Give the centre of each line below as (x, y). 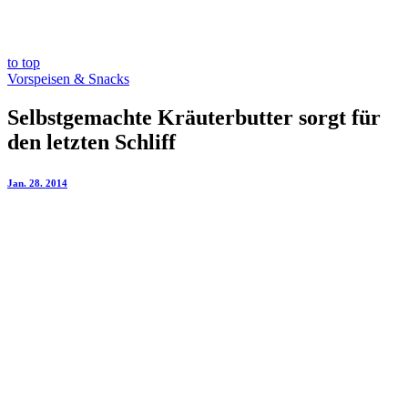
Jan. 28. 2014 (37, 183)
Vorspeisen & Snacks (68, 79)
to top (24, 62)
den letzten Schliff (92, 142)
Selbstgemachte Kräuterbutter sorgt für (194, 117)
